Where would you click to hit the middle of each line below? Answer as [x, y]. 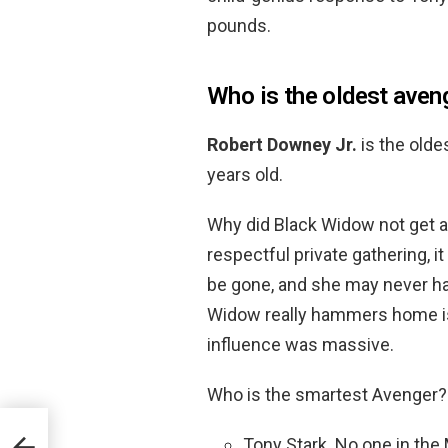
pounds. [239, 26]
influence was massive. [300, 345]
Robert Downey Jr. [282, 145]
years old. [245, 175]
